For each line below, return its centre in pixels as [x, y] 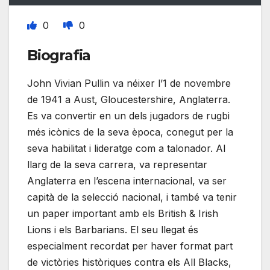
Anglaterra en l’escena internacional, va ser [127, 181]
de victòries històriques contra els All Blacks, [129, 262]
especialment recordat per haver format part [130, 246]
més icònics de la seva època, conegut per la [130, 132]
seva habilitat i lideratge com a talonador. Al [126, 149]
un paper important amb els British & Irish [123, 214]
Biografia [59, 55]
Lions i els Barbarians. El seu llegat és [113, 230]
